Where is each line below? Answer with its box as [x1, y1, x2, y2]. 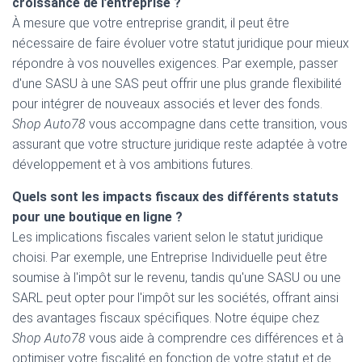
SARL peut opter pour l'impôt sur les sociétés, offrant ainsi [12, 290, 339, 305]
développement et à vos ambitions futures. [12, 157, 253, 172]
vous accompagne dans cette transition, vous [86, 116, 347, 132]
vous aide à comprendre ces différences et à [86, 330, 343, 346]
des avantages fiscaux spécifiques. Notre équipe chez [12, 310, 319, 326]
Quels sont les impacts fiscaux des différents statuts [12, 189, 339, 204]
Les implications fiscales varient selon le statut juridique [12, 229, 323, 245]
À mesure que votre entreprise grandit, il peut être [12, 15, 289, 31]
